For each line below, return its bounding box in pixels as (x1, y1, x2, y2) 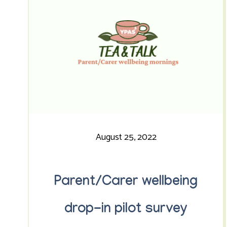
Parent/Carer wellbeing (54, 175, 198, 191)
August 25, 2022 (95, 130, 157, 145)
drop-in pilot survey (64, 202, 188, 218)
